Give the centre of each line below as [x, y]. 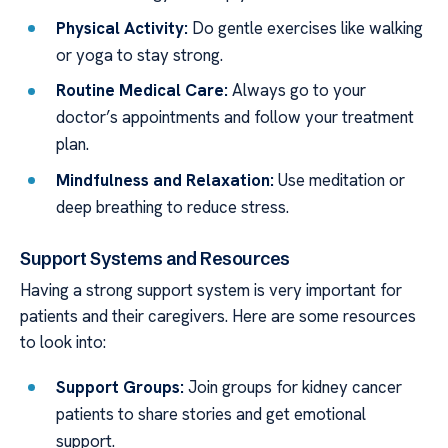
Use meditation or [340, 179]
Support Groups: [120, 386]
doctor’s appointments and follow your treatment [235, 117]
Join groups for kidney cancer [293, 386]
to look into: [63, 342]
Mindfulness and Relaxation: [165, 179]
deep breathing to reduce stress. [173, 206]
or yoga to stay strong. [140, 54]
